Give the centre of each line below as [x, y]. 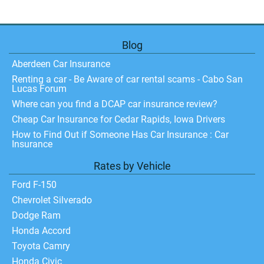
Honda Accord [41, 231]
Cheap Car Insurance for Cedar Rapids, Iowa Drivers [118, 119]
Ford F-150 [34, 185]
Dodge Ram [36, 215]
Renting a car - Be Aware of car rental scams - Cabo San [127, 79]
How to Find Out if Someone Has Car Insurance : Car [120, 135]
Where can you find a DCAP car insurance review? [115, 104]
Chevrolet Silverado [52, 200]
